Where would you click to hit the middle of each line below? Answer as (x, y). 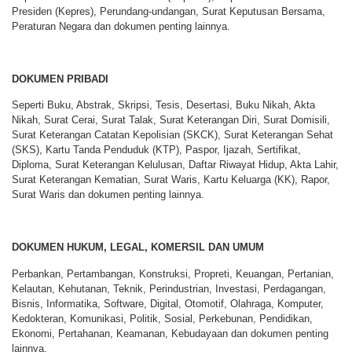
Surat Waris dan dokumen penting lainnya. (108, 195)
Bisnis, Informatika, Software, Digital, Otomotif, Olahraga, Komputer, (168, 303)
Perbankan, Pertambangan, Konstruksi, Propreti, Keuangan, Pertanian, (173, 273)
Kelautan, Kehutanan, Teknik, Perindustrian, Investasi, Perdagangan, (169, 288)
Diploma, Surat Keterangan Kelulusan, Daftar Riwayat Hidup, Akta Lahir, (175, 165)
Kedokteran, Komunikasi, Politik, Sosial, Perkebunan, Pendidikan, (162, 318)
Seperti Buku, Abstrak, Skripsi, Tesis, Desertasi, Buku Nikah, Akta (163, 105)
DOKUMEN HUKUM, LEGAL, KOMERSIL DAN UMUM (138, 247)
